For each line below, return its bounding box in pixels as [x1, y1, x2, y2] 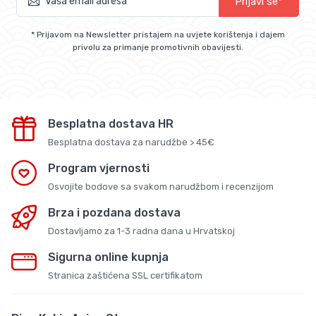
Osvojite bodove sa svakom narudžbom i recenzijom [48, 181, 274, 192]
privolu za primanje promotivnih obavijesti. [73, 42, 243, 52]
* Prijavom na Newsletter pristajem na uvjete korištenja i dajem [31, 29, 285, 39]
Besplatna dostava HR [48, 116, 174, 130]
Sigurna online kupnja [48, 250, 169, 264]
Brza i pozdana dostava [48, 205, 181, 219]
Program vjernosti [48, 161, 150, 175]
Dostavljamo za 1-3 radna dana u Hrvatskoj [48, 225, 235, 236]
